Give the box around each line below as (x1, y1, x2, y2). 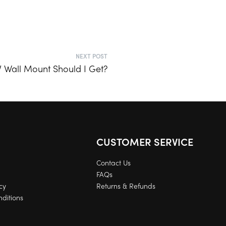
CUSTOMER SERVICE (96, 134, 194, 149)
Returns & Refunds (96, 180, 156, 191)
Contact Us (96, 157, 131, 167)
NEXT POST (75, 51, 107, 61)
